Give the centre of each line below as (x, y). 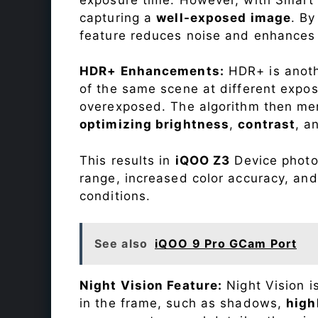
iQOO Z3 (203, 160)
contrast (267, 125)
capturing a (118, 17)
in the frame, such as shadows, (183, 303)
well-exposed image (224, 17)
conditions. (115, 196)
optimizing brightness (155, 125)
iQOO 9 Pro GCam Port (226, 244)
